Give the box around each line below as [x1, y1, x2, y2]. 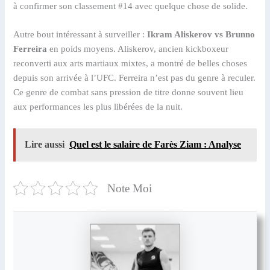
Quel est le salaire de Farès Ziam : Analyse [69, 139, 242, 150]
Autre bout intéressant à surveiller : [13, 30, 148, 40]
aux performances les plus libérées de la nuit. [13, 102, 183, 112]
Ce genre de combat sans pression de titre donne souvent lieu [13, 87, 244, 98]
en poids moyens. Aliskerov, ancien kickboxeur [47, 44, 229, 54]
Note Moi [107, 181, 152, 195]
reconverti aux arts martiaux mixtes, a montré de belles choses [13, 58, 248, 69]
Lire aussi [25, 139, 65, 150]
